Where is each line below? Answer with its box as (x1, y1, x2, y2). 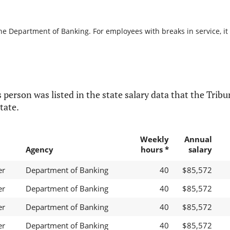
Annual (184, 134, 212, 145)
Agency (25, 144, 53, 155)
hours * (140, 144, 169, 155)
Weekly (140, 134, 169, 145)
